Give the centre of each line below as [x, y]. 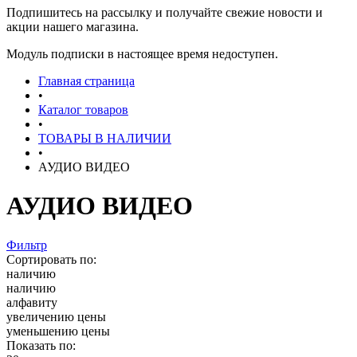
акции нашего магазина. [73, 27]
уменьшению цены [58, 331]
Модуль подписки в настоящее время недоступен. [142, 54]
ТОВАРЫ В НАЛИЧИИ [105, 138]
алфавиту [32, 302]
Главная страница [86, 81]
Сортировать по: [51, 259]
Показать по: [41, 345]
